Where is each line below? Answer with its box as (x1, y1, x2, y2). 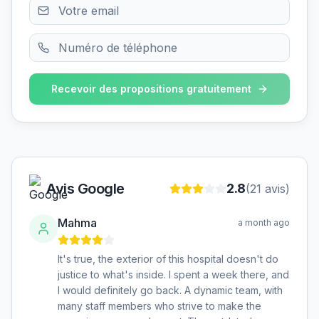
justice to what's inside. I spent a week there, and (58, 268, 289, 281)
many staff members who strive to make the (58, 300, 261, 312)
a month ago (238, 217, 290, 228)
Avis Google (46, 180, 125, 197)
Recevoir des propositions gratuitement (51, 83, 251, 95)
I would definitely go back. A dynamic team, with (58, 284, 283, 296)
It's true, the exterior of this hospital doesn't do (58, 253, 278, 265)
